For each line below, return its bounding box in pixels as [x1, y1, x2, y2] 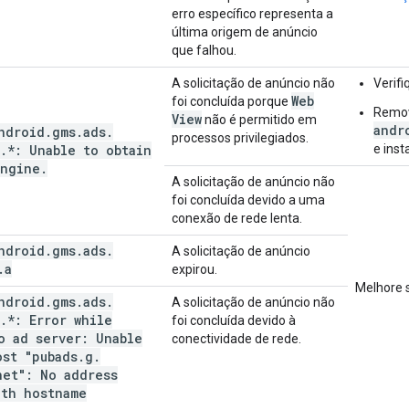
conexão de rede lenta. [172, 210, 302, 225]
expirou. [172, 261, 217, 277]
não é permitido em [202, 111, 317, 127]
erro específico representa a [172, 5, 333, 21]
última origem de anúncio [172, 24, 318, 39]
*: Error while [7, 310, 112, 329]
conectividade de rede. [172, 330, 301, 346]
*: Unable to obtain [7, 141, 152, 159]
